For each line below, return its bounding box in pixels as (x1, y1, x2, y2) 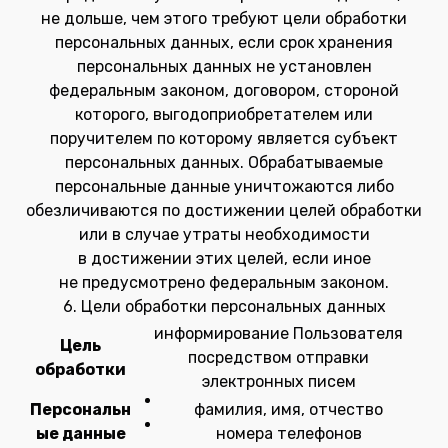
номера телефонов (215, 424, 362, 443)
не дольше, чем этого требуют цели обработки (41, 9, 407, 28)
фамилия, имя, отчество (194, 400, 383, 419)
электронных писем (201, 372, 356, 391)
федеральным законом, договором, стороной (49, 81, 399, 100)
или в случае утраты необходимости (78, 225, 370, 244)
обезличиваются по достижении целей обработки (26, 201, 422, 220)
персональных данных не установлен (76, 57, 372, 76)
